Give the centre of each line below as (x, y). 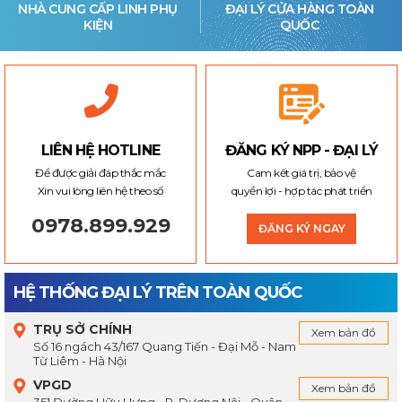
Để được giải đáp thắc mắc (100, 173)
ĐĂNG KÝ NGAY (301, 229)
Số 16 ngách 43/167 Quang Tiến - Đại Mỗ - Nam (165, 347)
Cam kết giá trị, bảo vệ (301, 173)
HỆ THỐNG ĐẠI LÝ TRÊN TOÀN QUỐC (157, 293)
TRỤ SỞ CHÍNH (83, 330)
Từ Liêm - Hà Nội (80, 361)
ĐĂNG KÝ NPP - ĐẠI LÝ (301, 151)
